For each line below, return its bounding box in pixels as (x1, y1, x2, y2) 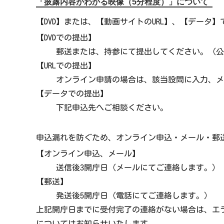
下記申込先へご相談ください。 (55, 103, 168, 112)
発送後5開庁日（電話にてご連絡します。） (55, 191, 212, 200)
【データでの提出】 (35, 89, 108, 98)
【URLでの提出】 (35, 61, 96, 70)
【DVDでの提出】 (35, 33, 96, 42)
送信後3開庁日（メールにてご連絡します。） (55, 163, 220, 172)
